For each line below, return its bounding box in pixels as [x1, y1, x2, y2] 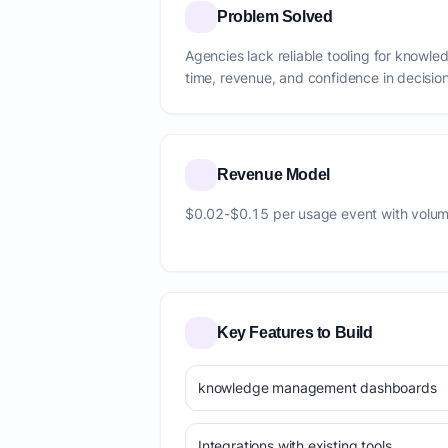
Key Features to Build [217, 324, 373, 341]
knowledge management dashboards [198, 379, 437, 396]
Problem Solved [217, 8, 333, 25]
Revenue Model [217, 166, 330, 183]
